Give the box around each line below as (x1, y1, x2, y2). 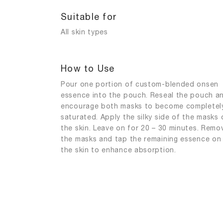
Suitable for (61, 10, 117, 22)
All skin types (61, 27, 108, 36)
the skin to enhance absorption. (61, 145, 176, 154)
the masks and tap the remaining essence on (61, 134, 222, 143)
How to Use (61, 63, 115, 74)
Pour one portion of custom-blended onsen (61, 79, 219, 88)
